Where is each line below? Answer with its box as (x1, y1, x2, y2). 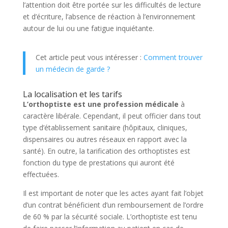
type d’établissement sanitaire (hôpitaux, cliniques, (22, 122, 187, 132)
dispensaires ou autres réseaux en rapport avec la (22, 134, 187, 144)
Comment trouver (143, 52, 203, 62)
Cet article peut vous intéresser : (35, 52, 144, 62)
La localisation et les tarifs (22, 88, 122, 100)
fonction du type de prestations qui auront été (22, 157, 175, 167)
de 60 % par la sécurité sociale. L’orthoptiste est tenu (22, 211, 197, 221)
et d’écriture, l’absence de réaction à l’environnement (22, 11, 195, 21)
